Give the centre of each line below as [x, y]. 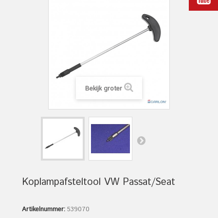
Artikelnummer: [44, 209]
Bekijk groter [103, 89]
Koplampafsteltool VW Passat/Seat [99, 182]
